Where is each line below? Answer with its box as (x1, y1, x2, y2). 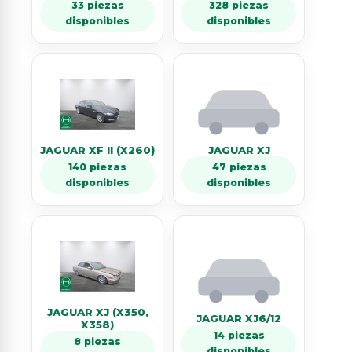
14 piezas (213, 329, 265, 341)
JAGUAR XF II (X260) (40, 144, 155, 156)
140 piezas (68, 161, 126, 173)
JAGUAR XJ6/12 (196, 312, 281, 324)
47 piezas (211, 161, 266, 173)
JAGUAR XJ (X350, (46, 306, 148, 318)
